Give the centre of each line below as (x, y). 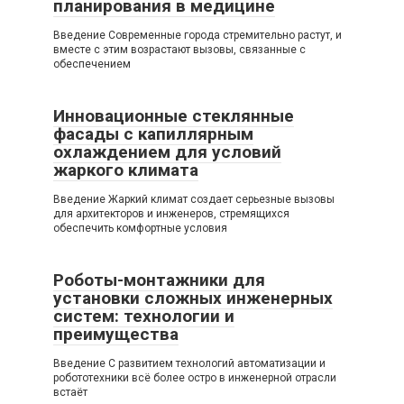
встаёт (70, 392)
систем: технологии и (144, 316)
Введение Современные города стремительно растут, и (197, 35)
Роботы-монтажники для (159, 280)
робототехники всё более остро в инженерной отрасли (195, 377)
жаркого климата (126, 170)
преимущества (116, 334)
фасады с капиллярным (153, 133)
